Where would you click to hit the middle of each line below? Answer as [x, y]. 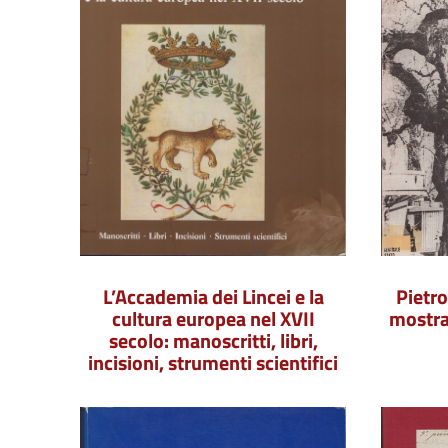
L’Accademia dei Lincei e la [213, 296]
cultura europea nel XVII [213, 318]
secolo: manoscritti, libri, [213, 340]
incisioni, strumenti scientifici [213, 362]
